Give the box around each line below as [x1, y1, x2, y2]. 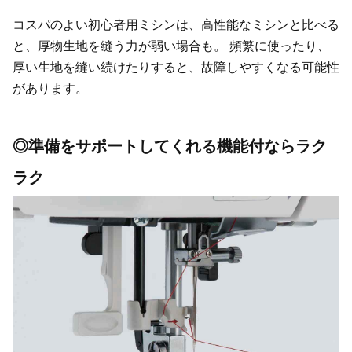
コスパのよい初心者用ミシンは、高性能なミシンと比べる [13, 17, 339, 33]
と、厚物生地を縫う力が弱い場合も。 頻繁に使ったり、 [13, 38, 330, 54]
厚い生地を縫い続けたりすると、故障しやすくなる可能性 [13, 60, 339, 75]
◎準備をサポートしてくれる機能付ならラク [13, 137, 327, 156]
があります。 [13, 81, 88, 97]
